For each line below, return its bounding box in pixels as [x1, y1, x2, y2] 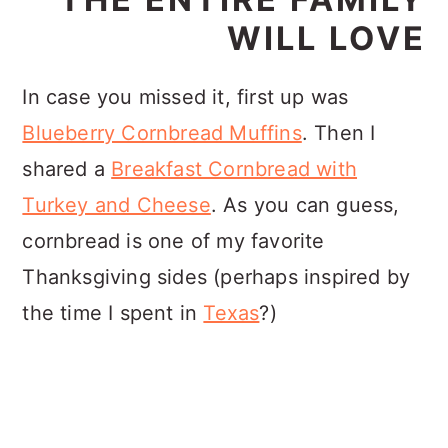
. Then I [301, 121, 376, 145]
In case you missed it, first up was [22, 85, 349, 109]
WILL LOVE [226, 19, 426, 58]
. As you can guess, [210, 193, 400, 217]
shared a [22, 157, 112, 181]
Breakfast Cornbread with [111, 157, 358, 181]
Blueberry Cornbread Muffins [22, 121, 302, 145]
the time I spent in [22, 301, 204, 325]
